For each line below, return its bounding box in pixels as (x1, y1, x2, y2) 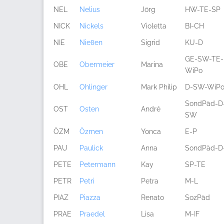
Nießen (79, 38, 102, 46)
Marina (141, 60, 163, 68)
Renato (141, 193, 164, 201)
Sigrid (141, 38, 160, 46)
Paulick (79, 144, 103, 152)
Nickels (79, 22, 103, 30)
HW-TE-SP (185, 5, 220, 13)
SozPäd (185, 193, 210, 201)
